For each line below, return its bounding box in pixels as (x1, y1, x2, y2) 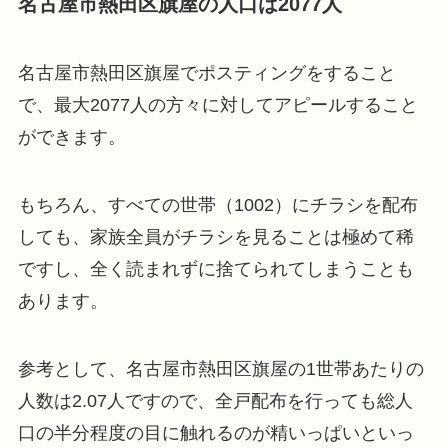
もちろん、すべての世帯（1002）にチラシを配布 (17, 195, 418, 216)
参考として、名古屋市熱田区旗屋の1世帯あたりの (17, 358, 424, 379)
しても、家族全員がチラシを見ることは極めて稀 (17, 227, 414, 248)
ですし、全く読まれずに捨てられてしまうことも (17, 259, 414, 280)
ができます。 (17, 127, 126, 148)
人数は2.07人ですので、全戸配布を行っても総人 (17, 390, 413, 411)
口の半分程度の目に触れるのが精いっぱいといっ (17, 422, 414, 443)
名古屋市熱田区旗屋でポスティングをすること (17, 63, 396, 84)
